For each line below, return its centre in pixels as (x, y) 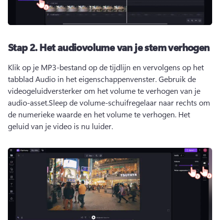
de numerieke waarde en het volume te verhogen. (93, 114)
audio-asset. (28, 103)
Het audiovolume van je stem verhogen (124, 47)
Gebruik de (177, 79)
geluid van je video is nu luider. (61, 126)
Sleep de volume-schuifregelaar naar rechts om (129, 103)
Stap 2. (24, 47)
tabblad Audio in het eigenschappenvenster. (83, 79)
